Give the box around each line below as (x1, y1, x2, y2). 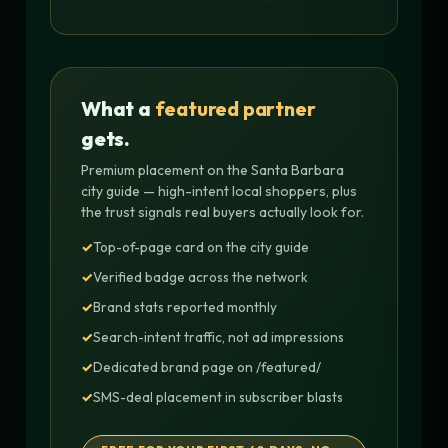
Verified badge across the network (93, 267, 308, 286)
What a (81, 95, 155, 121)
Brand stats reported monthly (93, 297, 277, 316)
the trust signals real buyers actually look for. (81, 202, 364, 221)
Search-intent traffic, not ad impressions (93, 327, 344, 346)
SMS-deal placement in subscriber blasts (93, 387, 343, 406)
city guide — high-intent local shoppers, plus (81, 181, 357, 200)
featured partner (154, 95, 316, 121)
